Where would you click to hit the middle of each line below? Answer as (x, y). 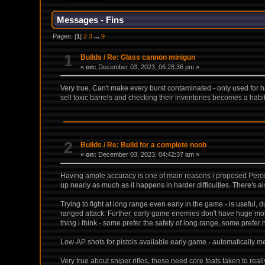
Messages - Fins (91, 20)
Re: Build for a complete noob (157, 145)
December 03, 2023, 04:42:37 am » (148, 154)
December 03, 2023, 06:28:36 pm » (148, 67)
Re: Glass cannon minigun (151, 58)
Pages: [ (65, 36)
